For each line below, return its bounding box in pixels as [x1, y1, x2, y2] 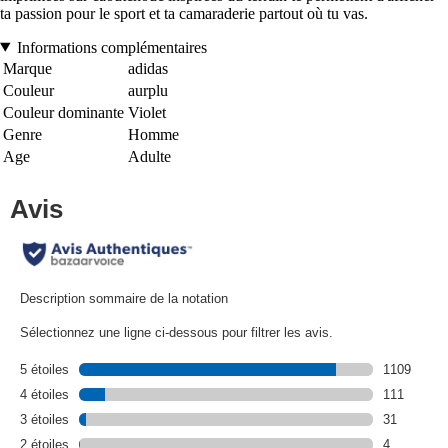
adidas [128, 59, 168, 77]
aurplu [128, 81, 168, 99]
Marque [3, 59, 52, 77]
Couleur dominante [3, 103, 124, 121]
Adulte [128, 147, 171, 165]
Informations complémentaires [16, 38, 207, 56]
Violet [128, 103, 166, 121]
